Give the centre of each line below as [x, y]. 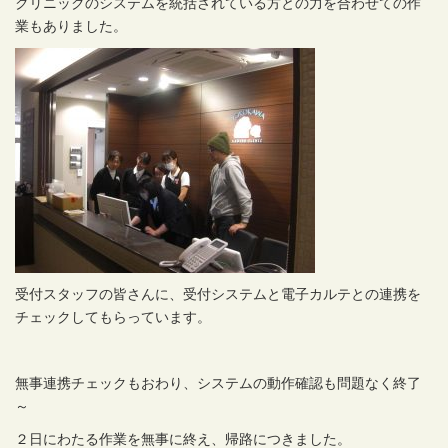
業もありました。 [71, 25]
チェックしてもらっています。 [113, 316]
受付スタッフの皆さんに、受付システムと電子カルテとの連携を [218, 293]
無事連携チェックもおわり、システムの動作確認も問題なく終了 [218, 382]
